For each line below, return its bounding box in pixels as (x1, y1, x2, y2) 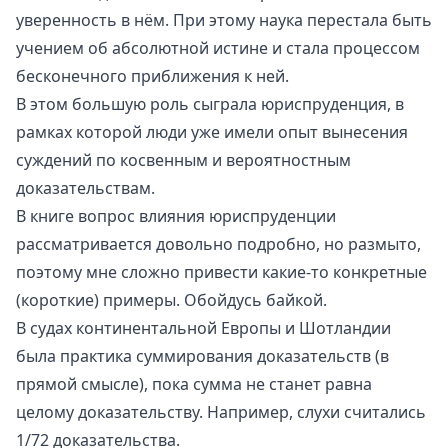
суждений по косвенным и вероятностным (16, 148, 351, 171)
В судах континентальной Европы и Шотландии (16, 316, 391, 339)
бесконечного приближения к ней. (16, 64, 289, 87)
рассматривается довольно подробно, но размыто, (16, 232, 421, 255)
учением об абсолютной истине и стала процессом (16, 36, 420, 59)
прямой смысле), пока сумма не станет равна (16, 372, 372, 395)
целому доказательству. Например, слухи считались (16, 400, 426, 423)
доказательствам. (16, 176, 155, 199)
